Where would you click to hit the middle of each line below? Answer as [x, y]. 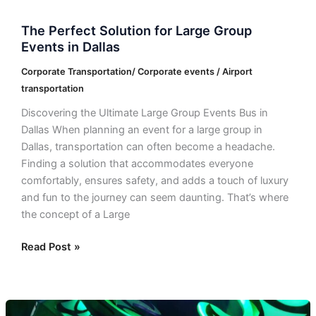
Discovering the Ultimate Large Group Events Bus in [144, 113]
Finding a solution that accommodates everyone [137, 164]
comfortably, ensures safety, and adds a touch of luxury [154, 181]
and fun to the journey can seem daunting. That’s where [154, 198]
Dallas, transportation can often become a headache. [148, 147]
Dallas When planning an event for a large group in [141, 130]
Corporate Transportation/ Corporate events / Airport [136, 71]
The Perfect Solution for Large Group [136, 30]
